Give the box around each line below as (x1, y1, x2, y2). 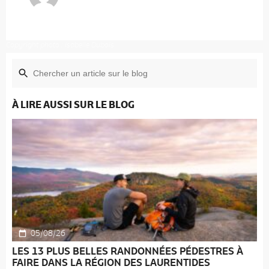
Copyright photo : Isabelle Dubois (6, 40, 114, 49)
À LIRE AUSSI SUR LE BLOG (12, 98, 134, 110)
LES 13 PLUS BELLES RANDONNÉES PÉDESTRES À (12, 244, 243, 257)
